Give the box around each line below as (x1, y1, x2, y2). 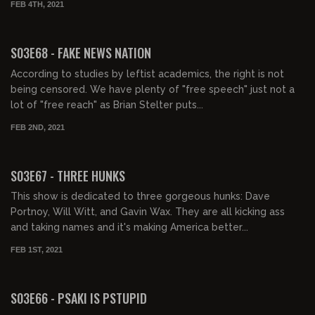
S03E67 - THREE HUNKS (11, 166, 125, 185)
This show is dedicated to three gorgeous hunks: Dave (11, 191, 270, 202)
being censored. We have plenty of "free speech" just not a (11, 83, 295, 95)
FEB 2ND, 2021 (11, 122, 65, 131)
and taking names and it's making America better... (11, 221, 248, 233)
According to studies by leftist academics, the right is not (11, 67, 284, 79)
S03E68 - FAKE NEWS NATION (11, 44, 151, 62)
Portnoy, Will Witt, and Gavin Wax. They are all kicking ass (11, 206, 285, 218)
